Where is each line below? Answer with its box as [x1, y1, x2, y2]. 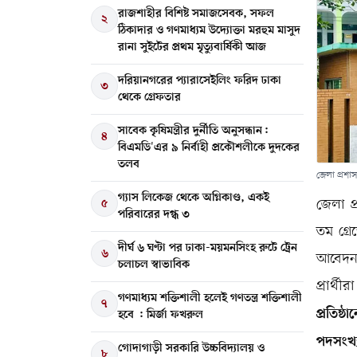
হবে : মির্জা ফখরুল [118, 307, 203, 323]
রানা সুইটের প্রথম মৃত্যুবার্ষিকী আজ [118, 39, 266, 55]
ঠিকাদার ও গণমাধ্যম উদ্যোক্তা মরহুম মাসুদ [118, 22, 300, 38]
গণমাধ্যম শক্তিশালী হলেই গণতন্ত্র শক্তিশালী [118, 290, 302, 306]
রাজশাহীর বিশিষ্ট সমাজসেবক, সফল [118, 6, 274, 22]
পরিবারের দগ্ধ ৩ [118, 206, 190, 222]
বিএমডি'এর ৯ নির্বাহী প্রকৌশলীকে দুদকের [118, 139, 300, 155]
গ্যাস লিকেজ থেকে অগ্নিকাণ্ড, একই [118, 190, 269, 206]
